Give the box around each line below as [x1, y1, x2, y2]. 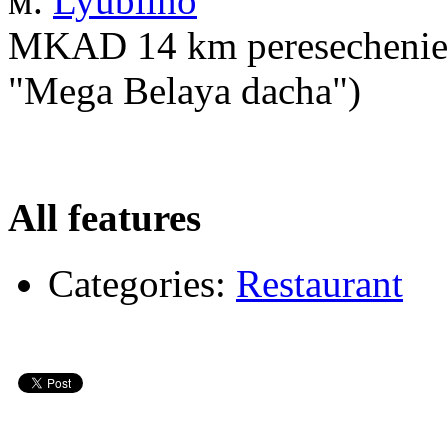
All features [8, 195, 201, 239]
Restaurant [236, 262, 403, 306]
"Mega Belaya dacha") [8, 68, 361, 112]
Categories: [48, 262, 226, 306]
